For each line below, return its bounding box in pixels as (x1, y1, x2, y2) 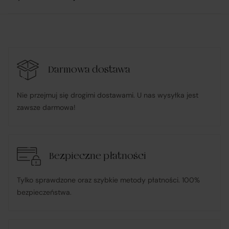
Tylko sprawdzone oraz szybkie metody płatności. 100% (17, 175, 200, 185)
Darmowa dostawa (48, 65, 130, 76)
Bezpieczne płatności (49, 151, 146, 162)
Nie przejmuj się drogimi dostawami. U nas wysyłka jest (17, 90, 198, 100)
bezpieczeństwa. (17, 187, 72, 197)
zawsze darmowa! (17, 102, 76, 112)
